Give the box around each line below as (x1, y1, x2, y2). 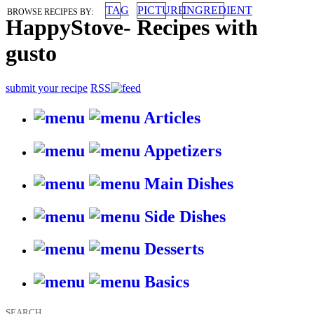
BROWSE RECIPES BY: (7, 7, 93, 17)
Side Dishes (144, 207, 226, 226)
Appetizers (144, 141, 221, 160)
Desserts (144, 240, 204, 259)
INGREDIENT (183, 4, 252, 16)
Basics (144, 273, 189, 292)
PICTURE (137, 4, 185, 16)
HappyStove (6, 15, 123, 41)
